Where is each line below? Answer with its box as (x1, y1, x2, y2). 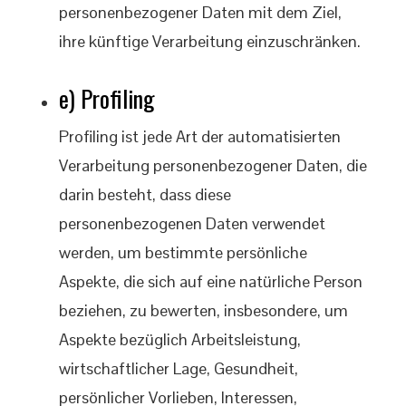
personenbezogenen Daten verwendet (59, 213, 325, 234)
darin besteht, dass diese (59, 184, 231, 205)
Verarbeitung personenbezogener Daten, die (59, 155, 367, 176)
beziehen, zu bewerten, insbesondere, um (59, 300, 348, 321)
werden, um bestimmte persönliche (59, 242, 307, 263)
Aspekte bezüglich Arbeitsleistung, (59, 329, 301, 350)
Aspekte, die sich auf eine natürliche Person (59, 271, 362, 292)
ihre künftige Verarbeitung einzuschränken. (59, 31, 361, 52)
